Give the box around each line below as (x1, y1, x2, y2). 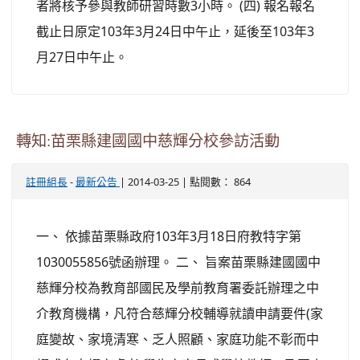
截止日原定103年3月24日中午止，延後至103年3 (36, 22, 314, 40)
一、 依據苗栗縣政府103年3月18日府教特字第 (36, 227, 301, 245)
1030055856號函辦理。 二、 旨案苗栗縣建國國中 (36, 252, 321, 271)
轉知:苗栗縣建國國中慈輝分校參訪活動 (16, 133, 280, 149)
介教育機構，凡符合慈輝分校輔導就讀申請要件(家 (36, 304, 323, 322)
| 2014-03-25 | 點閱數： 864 (120, 174, 251, 189)
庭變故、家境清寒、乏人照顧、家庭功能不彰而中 (36, 329, 319, 348)
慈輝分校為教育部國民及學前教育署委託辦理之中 (36, 278, 319, 297)
